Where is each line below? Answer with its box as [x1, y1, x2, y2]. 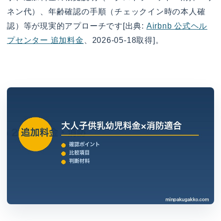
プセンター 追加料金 [7, 36, 84, 45]
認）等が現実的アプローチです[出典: [7, 22, 147, 31]
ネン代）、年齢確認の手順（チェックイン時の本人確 [7, 7, 206, 16]
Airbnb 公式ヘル [146, 22, 208, 31]
